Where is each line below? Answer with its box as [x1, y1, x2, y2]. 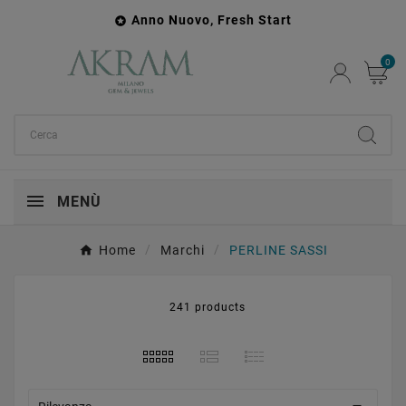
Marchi [159, 243, 205, 257]
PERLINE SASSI [228, 243, 328, 257]
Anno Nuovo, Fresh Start [131, 13, 292, 27]
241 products [169, 301, 246, 314]
